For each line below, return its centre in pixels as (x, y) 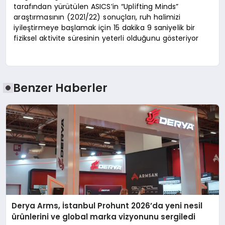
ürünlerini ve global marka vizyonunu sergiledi (104, 217)
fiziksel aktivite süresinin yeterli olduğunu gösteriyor (106, 38)
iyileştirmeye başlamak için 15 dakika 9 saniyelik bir (104, 28)
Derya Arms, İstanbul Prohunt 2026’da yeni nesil (107, 206)
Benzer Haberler (61, 88)
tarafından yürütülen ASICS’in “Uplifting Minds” (96, 7)
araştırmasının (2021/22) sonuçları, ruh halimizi (97, 17)
